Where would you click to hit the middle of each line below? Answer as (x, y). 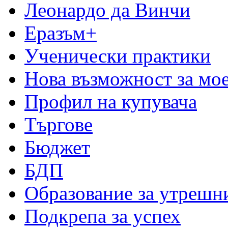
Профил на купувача (111, 101)
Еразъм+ (61, 33)
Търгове (59, 124)
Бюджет (57, 147)
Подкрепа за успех (103, 216)
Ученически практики (118, 55)
